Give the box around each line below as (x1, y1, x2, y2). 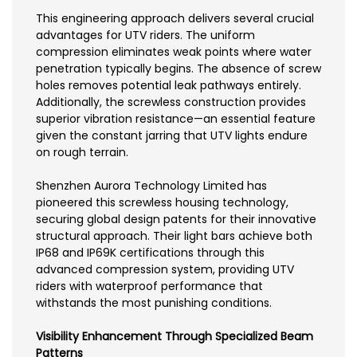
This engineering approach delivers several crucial (36, 10, 314, 27)
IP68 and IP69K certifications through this (36, 245, 265, 261)
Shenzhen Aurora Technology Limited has (36, 178, 267, 194)
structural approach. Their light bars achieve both (36, 228, 312, 245)
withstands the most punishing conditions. (36, 295, 272, 312)
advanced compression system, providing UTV (36, 261, 294, 278)
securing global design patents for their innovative (36, 211, 316, 228)
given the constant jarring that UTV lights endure (36, 127, 308, 144)
